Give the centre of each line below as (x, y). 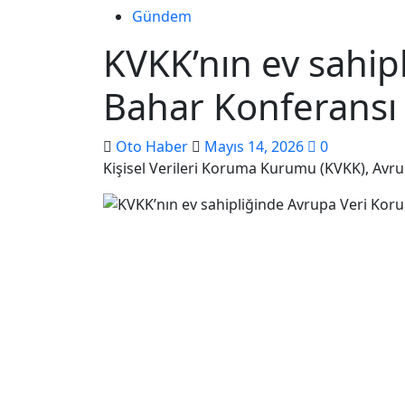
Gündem (162, 16)
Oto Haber (154, 146)
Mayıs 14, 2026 (256, 146)
